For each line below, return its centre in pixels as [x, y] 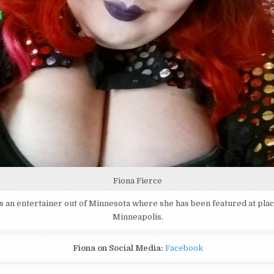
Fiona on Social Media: [118, 248]
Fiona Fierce [138, 181]
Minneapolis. [138, 217]
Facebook [184, 248]
